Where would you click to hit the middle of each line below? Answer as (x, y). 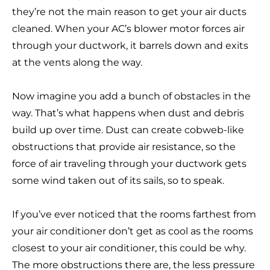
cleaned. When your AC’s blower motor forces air (128, 29)
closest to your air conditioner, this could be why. (129, 248)
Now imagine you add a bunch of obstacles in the (131, 96)
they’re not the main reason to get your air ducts (129, 12)
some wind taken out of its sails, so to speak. (118, 181)
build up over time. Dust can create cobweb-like (128, 130)
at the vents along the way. (77, 63)
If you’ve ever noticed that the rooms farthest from (134, 215)
